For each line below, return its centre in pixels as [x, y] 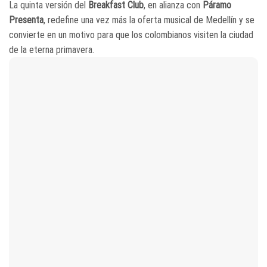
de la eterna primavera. [52, 49]
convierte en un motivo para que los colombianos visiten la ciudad [131, 35]
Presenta [26, 20]
